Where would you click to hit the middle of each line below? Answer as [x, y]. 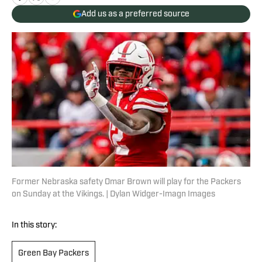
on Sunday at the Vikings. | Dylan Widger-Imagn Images [113, 195]
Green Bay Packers [54, 254]
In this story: [34, 226]
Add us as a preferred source [135, 14]
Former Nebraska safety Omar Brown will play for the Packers [126, 182]
